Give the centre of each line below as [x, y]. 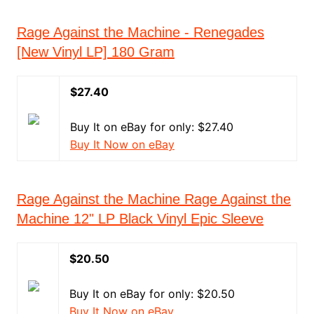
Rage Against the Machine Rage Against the [153, 199]
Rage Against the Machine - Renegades [140, 32]
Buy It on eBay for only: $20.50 [152, 294]
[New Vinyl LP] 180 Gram [95, 52]
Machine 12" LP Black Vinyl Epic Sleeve [140, 219]
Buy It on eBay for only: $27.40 [151, 127]
